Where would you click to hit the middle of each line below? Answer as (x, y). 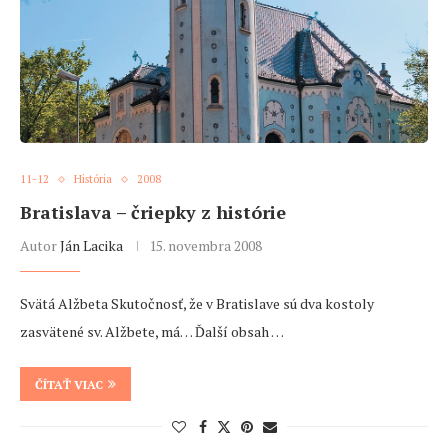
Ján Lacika (91, 246)
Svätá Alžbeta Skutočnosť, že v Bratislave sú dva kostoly (197, 304)
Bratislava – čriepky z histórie (153, 212)
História (93, 179)
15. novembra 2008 (205, 246)
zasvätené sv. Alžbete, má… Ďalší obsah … (152, 332)
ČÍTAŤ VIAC (69, 385)
